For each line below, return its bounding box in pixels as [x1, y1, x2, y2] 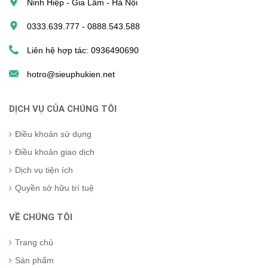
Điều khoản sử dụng [15, 129, 92, 139]
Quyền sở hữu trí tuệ [15, 183, 94, 193]
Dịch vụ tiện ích [15, 165, 73, 175]
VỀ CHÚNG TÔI [9, 212, 72, 223]
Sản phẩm [15, 255, 54, 266]
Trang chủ [15, 237, 53, 248]
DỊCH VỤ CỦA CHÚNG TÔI [9, 103, 117, 115]
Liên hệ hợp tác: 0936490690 [27, 45, 139, 56]
